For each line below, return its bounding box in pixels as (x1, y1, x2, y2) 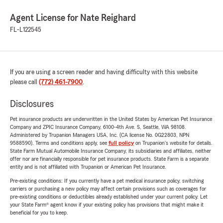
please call (10, 79, 39, 86)
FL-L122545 (10, 26, 41, 34)
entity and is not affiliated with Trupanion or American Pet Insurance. (10, 164, 166, 170)
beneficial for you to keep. (10, 210, 68, 216)
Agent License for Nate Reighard (10, 13, 136, 23)
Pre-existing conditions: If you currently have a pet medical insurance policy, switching (10, 178, 204, 184)
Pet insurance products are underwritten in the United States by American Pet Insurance (10, 116, 212, 122)
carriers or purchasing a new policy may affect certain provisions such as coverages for (10, 186, 206, 192)
